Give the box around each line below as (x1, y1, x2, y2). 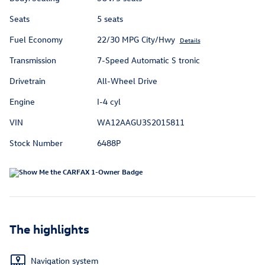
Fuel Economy (9, 34, 63, 46)
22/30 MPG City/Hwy (96, 34, 175, 46)
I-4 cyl (96, 96, 121, 108)
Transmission (9, 54, 56, 66)
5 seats (96, 13, 123, 25)
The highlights (9, 221, 89, 237)
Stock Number (9, 137, 63, 149)
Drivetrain (9, 75, 46, 87)
